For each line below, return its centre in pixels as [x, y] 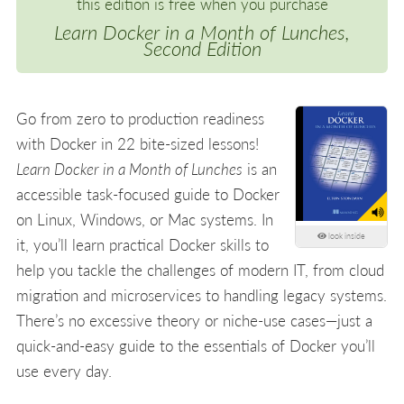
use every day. [64, 371]
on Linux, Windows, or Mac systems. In [145, 220]
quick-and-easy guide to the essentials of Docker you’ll [196, 346]
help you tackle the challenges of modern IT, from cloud [200, 270]
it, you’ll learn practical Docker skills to [142, 245]
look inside [346, 235]
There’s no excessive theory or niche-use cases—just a [194, 321]
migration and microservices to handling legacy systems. [202, 295]
